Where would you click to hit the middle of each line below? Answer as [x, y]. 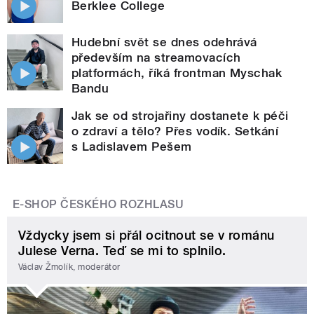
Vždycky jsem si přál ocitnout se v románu [146, 235]
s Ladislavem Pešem [132, 146]
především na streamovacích [156, 57]
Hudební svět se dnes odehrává [164, 42]
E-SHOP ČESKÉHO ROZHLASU [98, 204]
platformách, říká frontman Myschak [177, 73]
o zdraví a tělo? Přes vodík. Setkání [175, 131]
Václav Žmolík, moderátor [69, 267]
